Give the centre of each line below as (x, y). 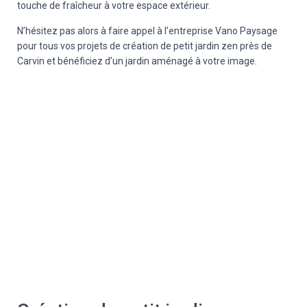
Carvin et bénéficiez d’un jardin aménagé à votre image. (137, 61)
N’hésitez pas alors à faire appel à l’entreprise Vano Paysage (147, 31)
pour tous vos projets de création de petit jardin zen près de (145, 46)
